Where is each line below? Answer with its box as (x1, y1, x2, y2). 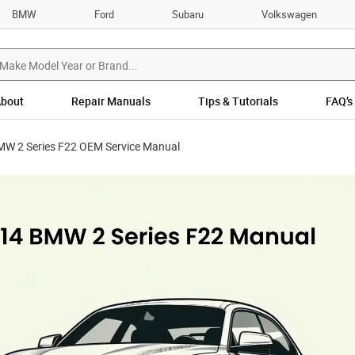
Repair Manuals (71, 94, 151, 109)
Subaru (172, 6, 204, 21)
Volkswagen (261, 6, 318, 21)
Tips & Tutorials (197, 94, 278, 109)
